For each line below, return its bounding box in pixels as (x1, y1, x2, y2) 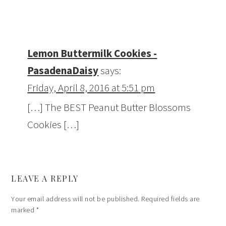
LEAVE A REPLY (11, 173, 79, 184)
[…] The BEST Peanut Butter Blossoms (27, 100, 191, 115)
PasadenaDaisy (27, 64, 99, 78)
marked (11, 205, 36, 215)
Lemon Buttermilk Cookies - (27, 46, 157, 61)
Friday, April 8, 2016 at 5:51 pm (27, 81, 155, 95)
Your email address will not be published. (11, 194, 140, 204)
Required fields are (141, 194, 200, 204)
